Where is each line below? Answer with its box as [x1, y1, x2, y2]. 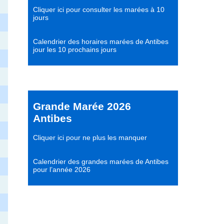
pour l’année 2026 [33, 165, 90, 173]
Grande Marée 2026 [33, 100, 131, 112]
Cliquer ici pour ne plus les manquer [33, 133, 147, 141]
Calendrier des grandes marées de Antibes [33, 157, 168, 165]
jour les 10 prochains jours [33, 45, 116, 54]
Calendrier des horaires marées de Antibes [33, 37, 168, 46]
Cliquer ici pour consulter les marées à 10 [33, 5, 164, 14]
